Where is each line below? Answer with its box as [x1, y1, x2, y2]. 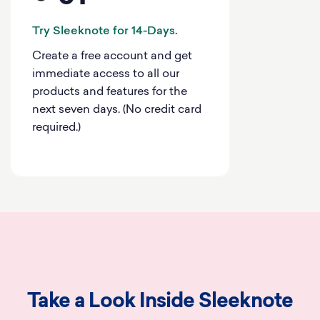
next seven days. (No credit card [32, 104, 201, 116]
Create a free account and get [32, 50, 192, 62]
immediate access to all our [32, 68, 179, 80]
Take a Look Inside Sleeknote [26, 291, 294, 312]
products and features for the [32, 86, 187, 98]
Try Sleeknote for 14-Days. [32, 25, 178, 37]
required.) [32, 121, 81, 134]
